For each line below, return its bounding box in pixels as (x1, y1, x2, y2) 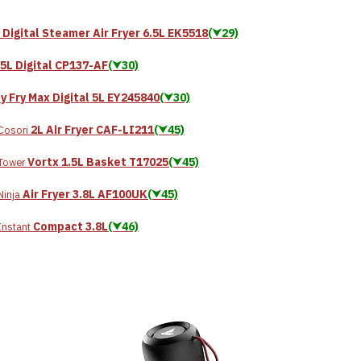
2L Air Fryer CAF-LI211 (31, 122, 154, 137)
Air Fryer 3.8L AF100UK (23, 186, 147, 201)
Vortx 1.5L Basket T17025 (27, 154, 168, 169)
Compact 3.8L (33, 218, 108, 234)
